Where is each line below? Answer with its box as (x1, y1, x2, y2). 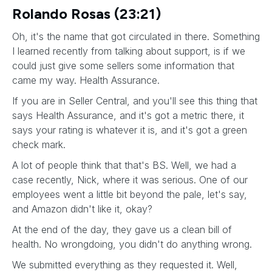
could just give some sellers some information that (12, 59, 234, 72)
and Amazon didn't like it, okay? (12, 203, 155, 215)
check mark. (12, 138, 69, 151)
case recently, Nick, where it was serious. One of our (12, 174, 248, 186)
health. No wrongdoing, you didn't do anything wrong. (12, 238, 255, 250)
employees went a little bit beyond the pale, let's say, (12, 188, 247, 200)
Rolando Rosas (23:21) (12, 5, 161, 22)
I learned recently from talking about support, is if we (12, 45, 245, 57)
